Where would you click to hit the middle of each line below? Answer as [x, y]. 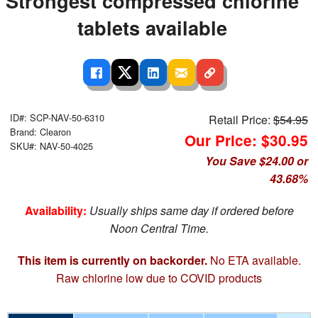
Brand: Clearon [41, 132]
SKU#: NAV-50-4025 [52, 146]
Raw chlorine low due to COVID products [159, 278]
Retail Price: [241, 120]
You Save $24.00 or [256, 161]
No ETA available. [254, 260]
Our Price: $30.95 [246, 140]
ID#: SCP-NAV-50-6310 [57, 117]
